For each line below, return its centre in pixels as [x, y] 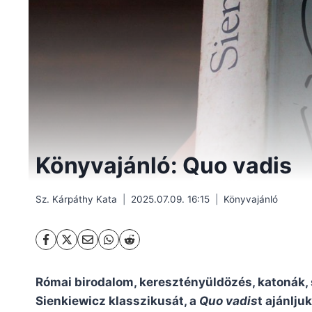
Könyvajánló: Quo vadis [164, 166]
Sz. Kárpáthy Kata [76, 199]
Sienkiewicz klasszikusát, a [117, 301]
